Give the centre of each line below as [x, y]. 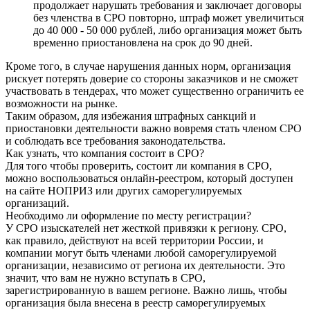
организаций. [37, 203]
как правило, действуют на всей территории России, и [135, 241]
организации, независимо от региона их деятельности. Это [145, 266]
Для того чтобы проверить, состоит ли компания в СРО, [139, 166]
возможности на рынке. [62, 104]
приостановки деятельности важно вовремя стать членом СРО [154, 129]
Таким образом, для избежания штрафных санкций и [131, 116]
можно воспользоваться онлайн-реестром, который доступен [149, 179]
